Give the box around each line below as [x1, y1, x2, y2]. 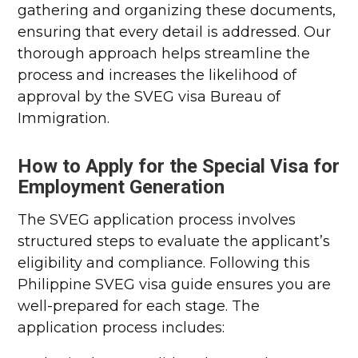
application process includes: [18, 319, 225, 336]
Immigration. [18, 109, 110, 127]
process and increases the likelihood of [18, 66, 297, 84]
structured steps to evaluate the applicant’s [18, 233, 331, 250]
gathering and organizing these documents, [18, 2, 336, 19]
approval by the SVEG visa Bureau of [18, 88, 281, 105]
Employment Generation [18, 176, 225, 198]
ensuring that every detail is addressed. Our [18, 23, 332, 41]
